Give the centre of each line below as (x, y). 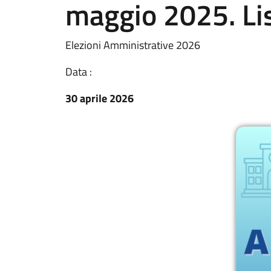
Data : (79, 72)
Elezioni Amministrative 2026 (133, 45)
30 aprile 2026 (100, 98)
